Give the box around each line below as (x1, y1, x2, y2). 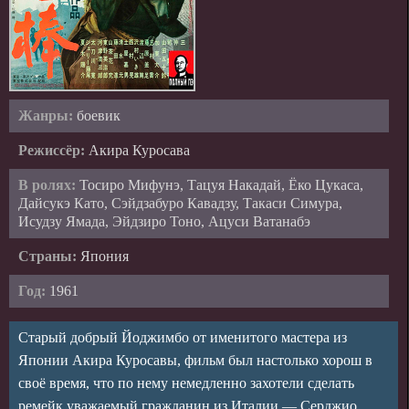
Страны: (18, 248, 80, 264)
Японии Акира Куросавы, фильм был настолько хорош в (18, 352, 372, 368)
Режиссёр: (18, 142, 89, 158)
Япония (80, 248, 129, 264)
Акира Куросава (89, 142, 190, 158)
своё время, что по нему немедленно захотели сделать (18, 375, 354, 391)
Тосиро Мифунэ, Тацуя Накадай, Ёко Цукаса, (79, 177, 363, 193)
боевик (77, 108, 121, 123)
